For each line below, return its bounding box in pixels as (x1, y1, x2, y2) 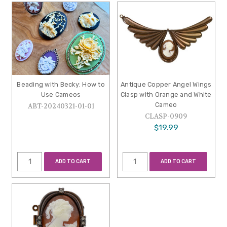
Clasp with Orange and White (120, 91, 212, 99)
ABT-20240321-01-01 (27, 102, 94, 111)
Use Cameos (41, 91, 81, 99)
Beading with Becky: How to (17, 81, 105, 89)
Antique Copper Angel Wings (121, 81, 212, 89)
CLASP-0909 (145, 112, 187, 121)
